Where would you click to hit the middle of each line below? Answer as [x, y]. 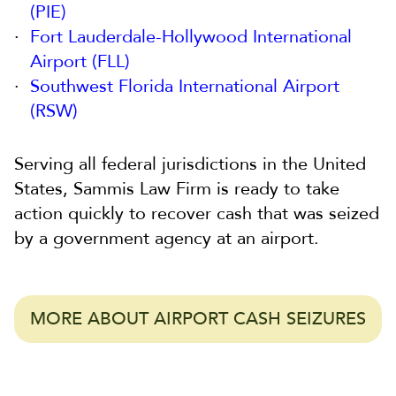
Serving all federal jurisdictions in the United [190, 164]
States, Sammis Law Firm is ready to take [177, 189]
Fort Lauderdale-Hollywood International [191, 37]
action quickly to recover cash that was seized [197, 214]
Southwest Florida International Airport [185, 87]
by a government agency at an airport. [167, 239]
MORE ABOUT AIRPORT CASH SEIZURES [198, 319]
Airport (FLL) [80, 62]
